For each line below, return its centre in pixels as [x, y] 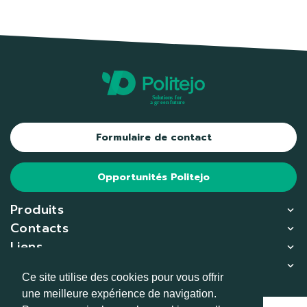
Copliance [42, 265]
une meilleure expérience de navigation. [119, 294]
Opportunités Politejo [153, 177]
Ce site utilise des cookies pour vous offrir [123, 278]
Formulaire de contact [153, 137]
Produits [37, 209]
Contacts [40, 228]
